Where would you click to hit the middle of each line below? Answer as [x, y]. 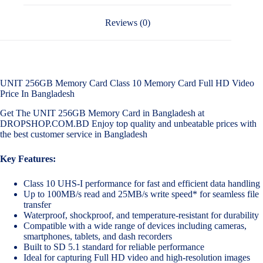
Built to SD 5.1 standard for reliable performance [114, 247]
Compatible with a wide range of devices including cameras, [135, 226]
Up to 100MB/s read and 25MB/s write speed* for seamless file [141, 194]
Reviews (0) [127, 22]
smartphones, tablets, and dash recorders [98, 237]
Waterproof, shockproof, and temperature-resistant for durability [141, 215]
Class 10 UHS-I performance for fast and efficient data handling [142, 184]
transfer [37, 205]
